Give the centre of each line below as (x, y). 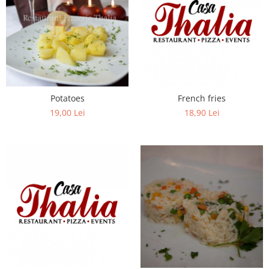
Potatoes (67, 98)
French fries (202, 98)
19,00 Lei (67, 113)
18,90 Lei (202, 113)
